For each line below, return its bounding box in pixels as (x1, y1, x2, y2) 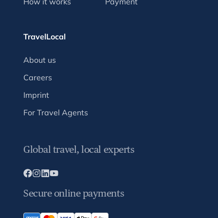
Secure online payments (23, 187, 125, 199)
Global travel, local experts (23, 143, 135, 155)
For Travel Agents (23, 107, 88, 117)
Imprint (23, 90, 49, 100)
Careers (23, 72, 52, 82)
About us (23, 54, 56, 65)
